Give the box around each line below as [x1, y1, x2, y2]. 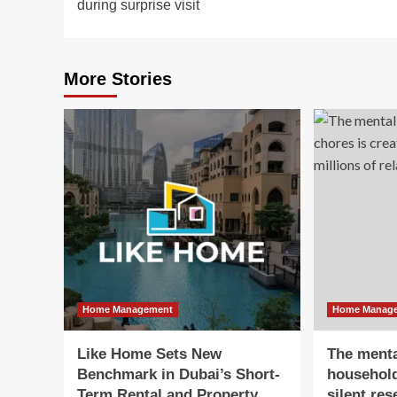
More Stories [64, 69, 172, 90]
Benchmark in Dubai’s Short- [77, 366, 280, 384]
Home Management [82, 304, 173, 315]
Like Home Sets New [77, 346, 222, 363]
